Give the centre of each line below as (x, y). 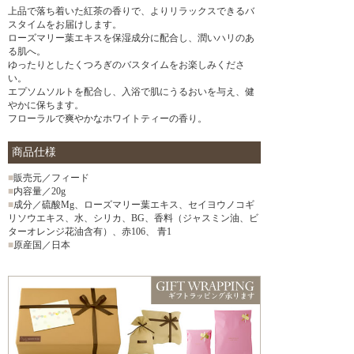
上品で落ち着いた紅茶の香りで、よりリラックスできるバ (131, 11)
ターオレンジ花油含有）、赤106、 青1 (90, 232)
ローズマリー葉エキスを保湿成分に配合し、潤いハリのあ (131, 38)
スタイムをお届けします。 (65, 24)
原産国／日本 (42, 245)
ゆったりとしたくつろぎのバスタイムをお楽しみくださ (126, 65)
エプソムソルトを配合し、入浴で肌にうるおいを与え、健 (131, 92)
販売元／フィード (51, 178)
